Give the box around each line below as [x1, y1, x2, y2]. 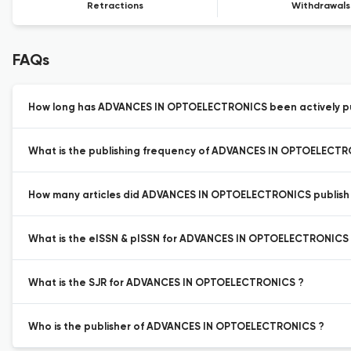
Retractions [87, 2, 144, 11]
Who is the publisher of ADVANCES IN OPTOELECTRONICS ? [28, 322, 324, 332]
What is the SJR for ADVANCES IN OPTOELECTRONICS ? [28, 278, 304, 288]
